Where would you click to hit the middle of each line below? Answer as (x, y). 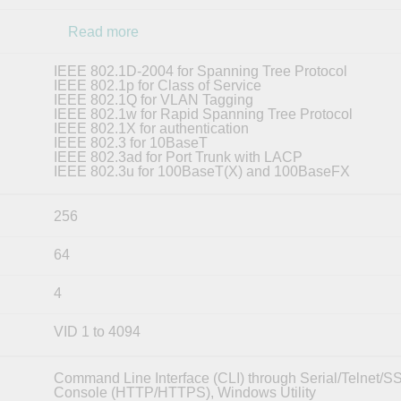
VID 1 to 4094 (97, 331)
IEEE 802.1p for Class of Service (157, 85)
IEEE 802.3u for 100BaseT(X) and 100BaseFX (201, 171)
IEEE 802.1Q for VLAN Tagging (153, 99)
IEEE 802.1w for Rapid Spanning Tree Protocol (203, 114)
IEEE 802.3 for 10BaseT (130, 142)
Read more (103, 31)
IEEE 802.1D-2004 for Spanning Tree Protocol (200, 71)
